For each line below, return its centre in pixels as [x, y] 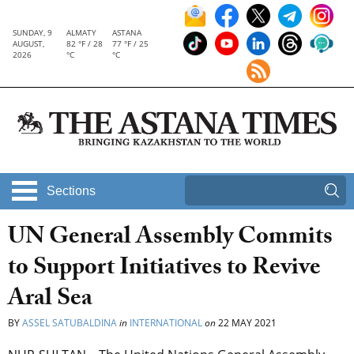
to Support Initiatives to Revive [164, 270]
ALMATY [81, 32]
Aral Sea [50, 301]
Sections [71, 191]
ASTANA [127, 32]
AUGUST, [28, 43]
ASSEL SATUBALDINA [70, 323]
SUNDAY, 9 [32, 32]
